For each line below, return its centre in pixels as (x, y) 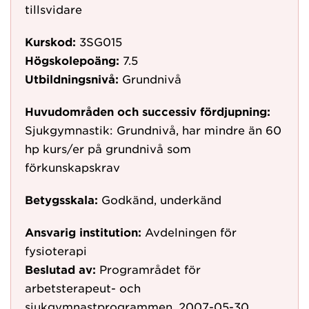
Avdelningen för (191, 232)
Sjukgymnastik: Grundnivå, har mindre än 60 (153, 130)
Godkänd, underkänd (161, 199)
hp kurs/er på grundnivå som (108, 148)
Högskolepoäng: (72, 60)
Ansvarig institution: (83, 232)
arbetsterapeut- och (83, 288)
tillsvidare (53, 9)
